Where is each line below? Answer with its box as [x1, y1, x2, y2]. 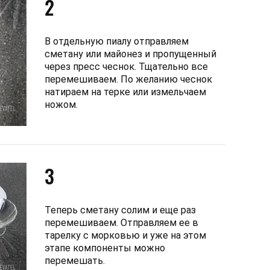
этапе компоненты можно [45, 242, 165, 254]
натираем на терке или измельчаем [45, 86, 206, 98]
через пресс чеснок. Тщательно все [45, 60, 208, 72]
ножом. [45, 98, 78, 110]
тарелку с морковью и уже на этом [45, 229, 206, 241]
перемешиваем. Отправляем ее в [45, 216, 198, 228]
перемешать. [45, 254, 105, 266]
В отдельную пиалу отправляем [45, 35, 189, 47]
